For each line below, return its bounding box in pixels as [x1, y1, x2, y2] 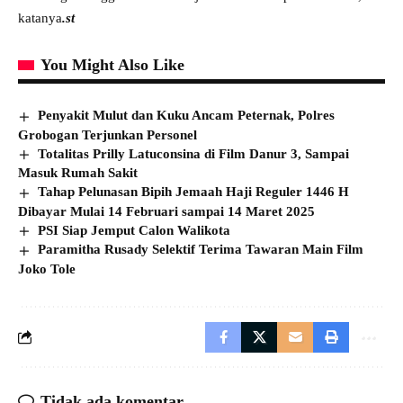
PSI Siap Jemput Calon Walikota [38, 222, 231, 237]
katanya [18, 11, 62, 25]
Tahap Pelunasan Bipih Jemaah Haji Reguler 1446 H [38, 184, 350, 200]
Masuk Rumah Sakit [18, 166, 138, 181]
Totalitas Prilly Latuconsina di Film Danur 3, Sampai [38, 146, 350, 161]
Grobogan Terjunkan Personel [18, 127, 197, 142]
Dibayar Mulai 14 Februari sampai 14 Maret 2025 [18, 203, 315, 219]
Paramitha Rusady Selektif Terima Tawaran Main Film [38, 242, 364, 257]
